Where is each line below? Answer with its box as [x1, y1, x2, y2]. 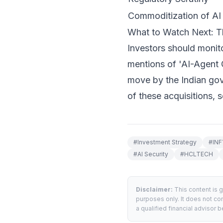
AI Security [137, 150, 168, 158]
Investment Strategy [137, 138, 197, 146]
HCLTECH [184, 150, 213, 158]
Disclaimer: [136, 186, 173, 193]
